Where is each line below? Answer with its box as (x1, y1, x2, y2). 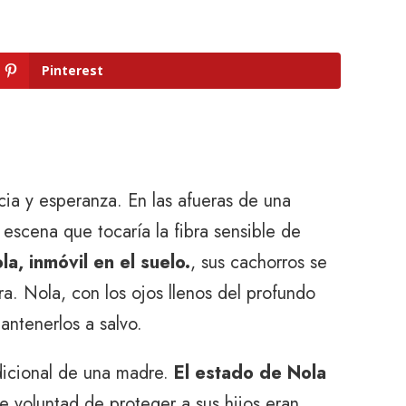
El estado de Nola (174, 360, 326, 386)
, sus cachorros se (190, 249, 327, 275)
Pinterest (42, 62, 103, 79)
